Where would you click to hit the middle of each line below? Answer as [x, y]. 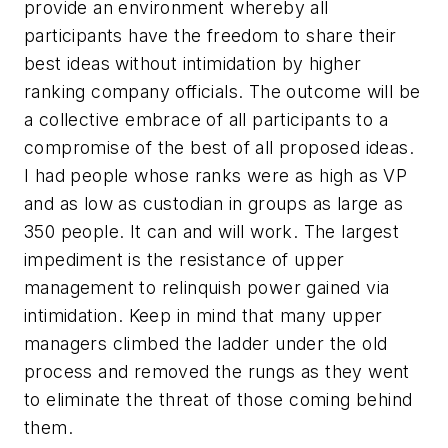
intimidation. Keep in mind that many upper [203, 316]
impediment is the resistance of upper [184, 260]
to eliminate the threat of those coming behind [218, 400]
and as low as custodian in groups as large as [213, 204]
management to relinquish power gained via [207, 288]
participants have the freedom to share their [210, 36]
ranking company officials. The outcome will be [222, 92]
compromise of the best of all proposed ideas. [219, 148]
